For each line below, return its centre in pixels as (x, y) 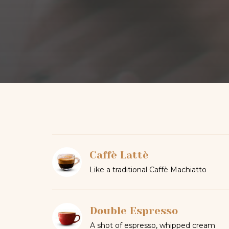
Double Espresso (134, 211)
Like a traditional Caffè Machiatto (148, 169)
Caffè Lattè (119, 155)
